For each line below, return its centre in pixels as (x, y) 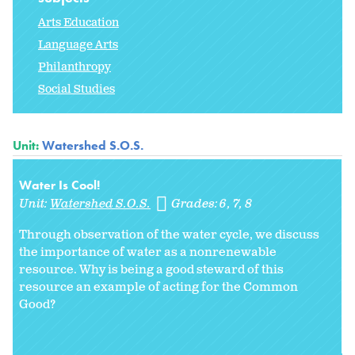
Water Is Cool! (59, 185)
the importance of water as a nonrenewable (148, 253)
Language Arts (78, 45)
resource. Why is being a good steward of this (151, 270)
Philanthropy (74, 67)
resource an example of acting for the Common (158, 288)
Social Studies (76, 90)
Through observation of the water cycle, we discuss (169, 235)
